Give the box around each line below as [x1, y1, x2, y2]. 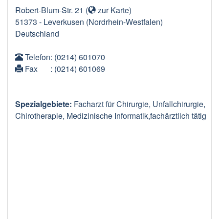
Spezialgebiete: [15, 98, 74, 109]
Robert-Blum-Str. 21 [15, 4, 84, 16]
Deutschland [15, 27, 59, 39]
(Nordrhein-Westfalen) [86, 16, 163, 27]
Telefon [23, 51, 50, 63]
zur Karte [96, 4, 129, 16]
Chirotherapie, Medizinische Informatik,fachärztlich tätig [15, 109, 206, 121]
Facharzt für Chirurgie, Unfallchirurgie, [74, 98, 205, 109]
